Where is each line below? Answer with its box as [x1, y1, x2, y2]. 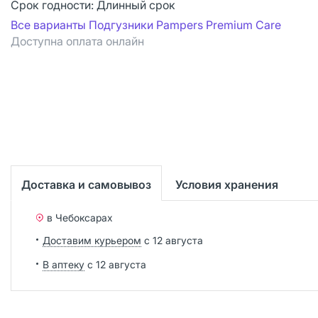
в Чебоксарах [47, 211, 113, 224]
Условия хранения [175, 177, 278, 192]
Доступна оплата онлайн [11, 34, 144, 48]
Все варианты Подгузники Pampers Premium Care [11, 18, 281, 32]
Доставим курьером [43, 234, 141, 246]
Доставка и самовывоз [21, 177, 151, 192]
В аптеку [43, 258, 84, 270]
